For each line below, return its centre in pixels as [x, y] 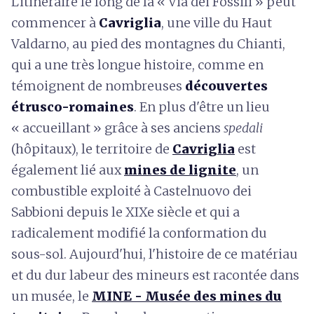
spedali [243, 128]
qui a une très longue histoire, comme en [137, 65]
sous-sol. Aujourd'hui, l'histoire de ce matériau [155, 254]
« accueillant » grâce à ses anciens [117, 128]
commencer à [55, 23]
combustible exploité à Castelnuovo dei [131, 191]
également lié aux [68, 170]
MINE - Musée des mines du [187, 296]
